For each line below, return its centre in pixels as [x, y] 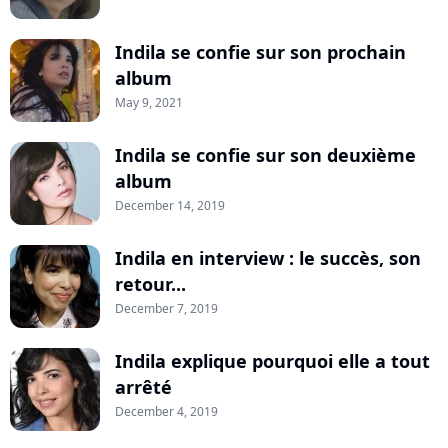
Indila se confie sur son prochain [260, 52]
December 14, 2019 [170, 206]
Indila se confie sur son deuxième [265, 155]
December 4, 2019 [166, 412]
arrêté [143, 387]
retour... [150, 284]
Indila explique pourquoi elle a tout [272, 361]
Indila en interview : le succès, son [268, 258]
